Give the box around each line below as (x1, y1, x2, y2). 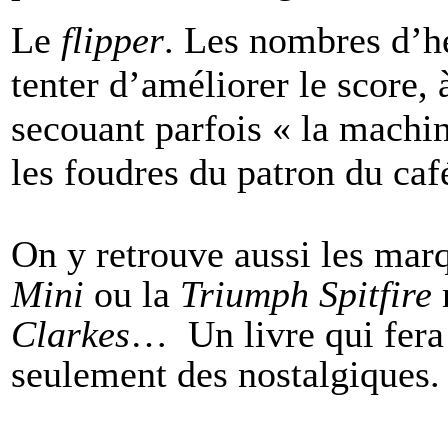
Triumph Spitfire (180, 272, 432, 315)
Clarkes (11, 312, 130, 355)
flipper (61, 18, 164, 61)
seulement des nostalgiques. (11, 352, 440, 395)
